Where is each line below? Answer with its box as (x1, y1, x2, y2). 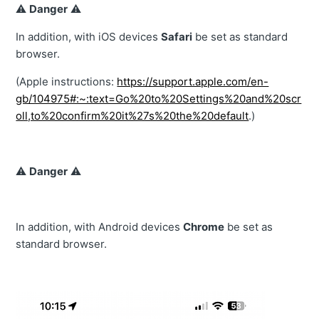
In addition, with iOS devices (16, 30, 162, 44)
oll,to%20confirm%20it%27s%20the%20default (16, 109, 249, 123)
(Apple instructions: (16, 75, 117, 89)
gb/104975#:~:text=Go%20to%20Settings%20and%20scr (16, 92, 302, 106)
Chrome (183, 220, 225, 234)
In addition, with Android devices (16, 220, 184, 234)
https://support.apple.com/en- (117, 75, 269, 89)
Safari (161, 30, 193, 44)
